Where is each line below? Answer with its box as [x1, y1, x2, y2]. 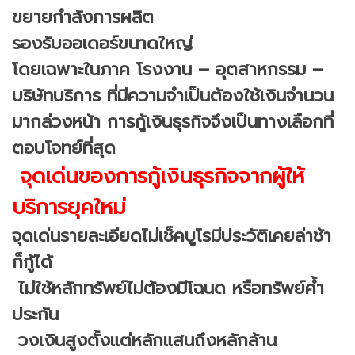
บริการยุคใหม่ [12, 191, 126, 223]
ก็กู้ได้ [12, 248, 52, 275]
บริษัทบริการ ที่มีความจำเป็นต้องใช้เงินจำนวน [12, 82, 334, 109]
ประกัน [12, 300, 59, 327]
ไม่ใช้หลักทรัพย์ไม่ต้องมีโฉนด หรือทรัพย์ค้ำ [12, 274, 324, 301]
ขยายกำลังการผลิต [12, 3, 154, 30]
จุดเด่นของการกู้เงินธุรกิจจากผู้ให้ [20, 160, 304, 192]
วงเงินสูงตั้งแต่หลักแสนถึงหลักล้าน [12, 326, 277, 353]
